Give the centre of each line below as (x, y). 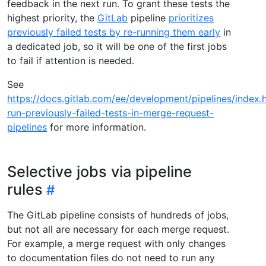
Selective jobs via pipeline (99, 171)
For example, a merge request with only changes (116, 243)
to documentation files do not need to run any (111, 257)
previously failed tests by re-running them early (114, 32)
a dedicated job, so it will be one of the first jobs (117, 46)
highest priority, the (52, 18)
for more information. (96, 127)
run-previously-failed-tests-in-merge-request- (110, 113)
